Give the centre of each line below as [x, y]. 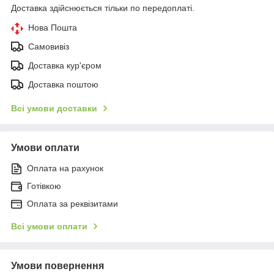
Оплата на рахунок [65, 168]
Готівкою [44, 186]
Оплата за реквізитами [72, 203]
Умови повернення [57, 265]
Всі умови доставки [54, 108]
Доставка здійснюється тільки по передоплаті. [103, 8]
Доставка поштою [63, 84]
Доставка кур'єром [65, 65]
